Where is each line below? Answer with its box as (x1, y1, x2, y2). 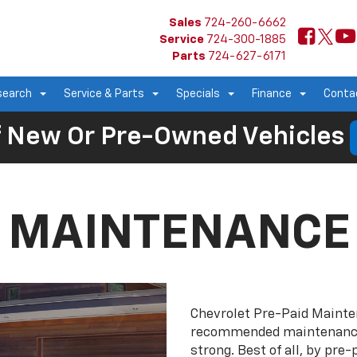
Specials (176, 88, 220, 100)
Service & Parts (64, 88, 144, 100)
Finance (252, 88, 292, 100)
